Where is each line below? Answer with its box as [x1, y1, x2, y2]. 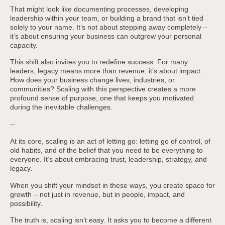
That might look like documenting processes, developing [10, 5, 188, 13]
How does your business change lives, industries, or [10, 76, 175, 84]
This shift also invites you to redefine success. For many [10, 58, 188, 66]
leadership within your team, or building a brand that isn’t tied [10, 14, 203, 22]
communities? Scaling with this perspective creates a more [10, 85, 196, 93]
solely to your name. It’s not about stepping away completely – [10, 23, 207, 31]
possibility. [10, 199, 42, 207]
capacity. [10, 41, 38, 49]
